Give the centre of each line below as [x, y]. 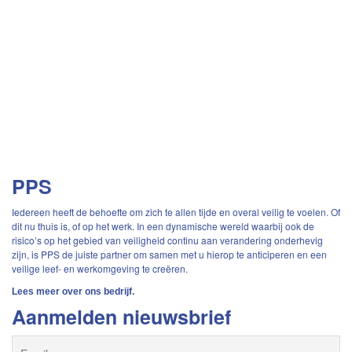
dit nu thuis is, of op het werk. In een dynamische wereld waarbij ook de [163, 226]
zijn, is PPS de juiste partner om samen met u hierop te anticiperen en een [169, 254]
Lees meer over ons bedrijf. [73, 291]
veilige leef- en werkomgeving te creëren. [100, 268]
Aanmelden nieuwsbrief [121, 317]
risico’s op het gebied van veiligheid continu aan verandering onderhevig [167, 240]
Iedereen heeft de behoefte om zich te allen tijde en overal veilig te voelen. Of [176, 212]
